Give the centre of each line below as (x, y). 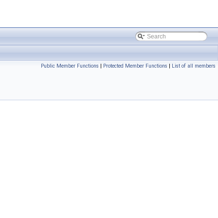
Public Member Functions (70, 66)
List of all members (194, 66)
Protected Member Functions (135, 66)
